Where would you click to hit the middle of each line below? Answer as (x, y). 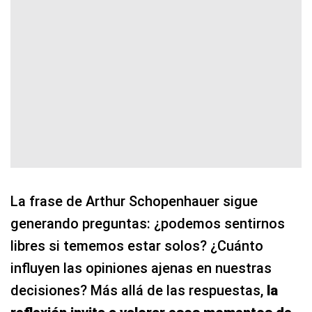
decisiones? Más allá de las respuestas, (139, 290)
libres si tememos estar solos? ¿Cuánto (137, 245)
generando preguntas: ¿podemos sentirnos (148, 223)
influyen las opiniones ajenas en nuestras (141, 268)
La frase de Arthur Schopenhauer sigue (134, 201)
